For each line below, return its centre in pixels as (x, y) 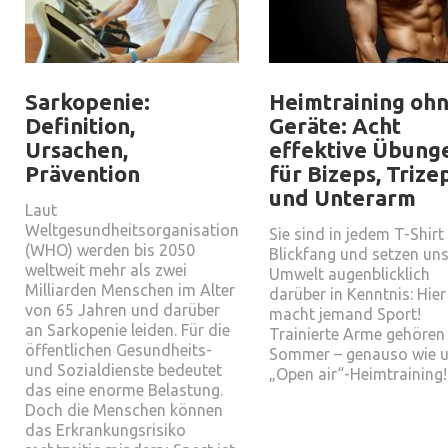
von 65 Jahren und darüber (122, 310)
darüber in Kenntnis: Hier (357, 294)
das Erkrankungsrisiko (105, 430)
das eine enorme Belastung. (124, 390)
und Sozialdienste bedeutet (123, 370)
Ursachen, (76, 149)
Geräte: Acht (335, 125)
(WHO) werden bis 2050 (110, 250)
